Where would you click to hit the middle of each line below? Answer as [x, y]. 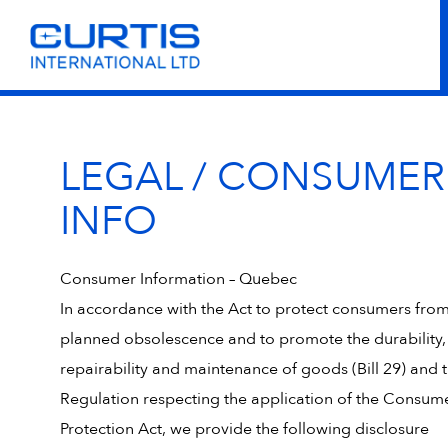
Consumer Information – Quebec [178, 279]
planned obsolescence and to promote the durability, [253, 339]
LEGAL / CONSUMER [252, 177]
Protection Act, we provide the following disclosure [244, 429]
